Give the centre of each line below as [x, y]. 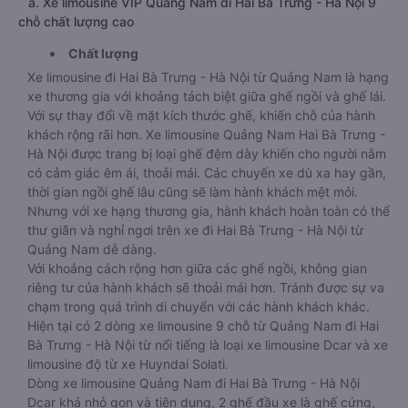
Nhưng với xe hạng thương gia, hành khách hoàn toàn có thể [209, 211]
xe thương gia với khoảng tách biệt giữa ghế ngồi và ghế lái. [207, 96]
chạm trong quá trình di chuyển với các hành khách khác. [199, 306]
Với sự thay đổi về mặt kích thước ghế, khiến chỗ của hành [201, 115]
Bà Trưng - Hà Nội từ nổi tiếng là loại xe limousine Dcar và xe [208, 345]
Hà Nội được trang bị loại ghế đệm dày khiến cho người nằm [207, 153]
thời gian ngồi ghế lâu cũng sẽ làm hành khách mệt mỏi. [193, 192]
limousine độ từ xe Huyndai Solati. [128, 364]
